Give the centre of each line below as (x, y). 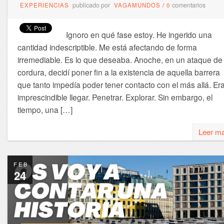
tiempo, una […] (45, 110)
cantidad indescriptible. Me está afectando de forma (107, 47)
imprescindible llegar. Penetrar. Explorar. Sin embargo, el (115, 97)
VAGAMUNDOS (137, 5)
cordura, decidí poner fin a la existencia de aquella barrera (118, 72)
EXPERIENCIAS (44, 5)
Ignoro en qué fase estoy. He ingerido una (139, 35)
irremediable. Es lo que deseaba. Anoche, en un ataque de (120, 60)
